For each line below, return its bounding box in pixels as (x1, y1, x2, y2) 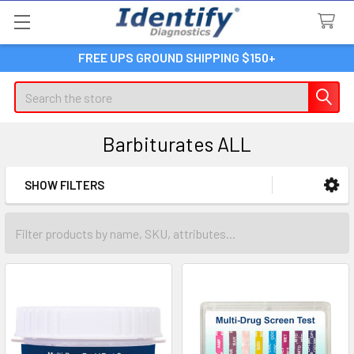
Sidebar (19, 195, 98, 224)
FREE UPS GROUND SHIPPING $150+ (78, 50, 276, 65)
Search (14, 83, 51, 98)
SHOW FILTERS (24, 178, 104, 192)
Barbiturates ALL (103, 132, 251, 156)
